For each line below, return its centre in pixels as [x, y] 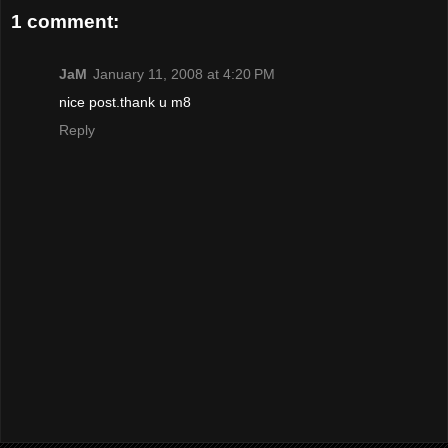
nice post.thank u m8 [125, 101]
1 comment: [65, 22]
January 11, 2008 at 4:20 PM [184, 73]
